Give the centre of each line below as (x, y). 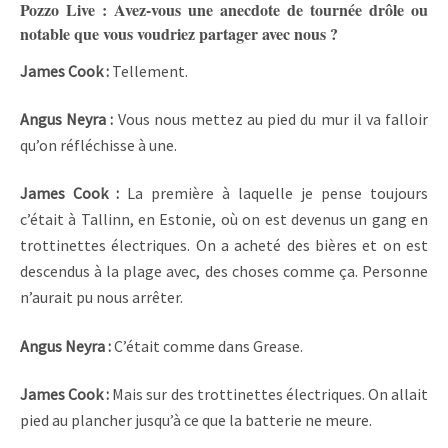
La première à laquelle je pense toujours (277, 193)
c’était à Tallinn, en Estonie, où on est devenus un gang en (224, 219)
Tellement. (150, 70)
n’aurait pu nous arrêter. (101, 297)
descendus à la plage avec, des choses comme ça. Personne (224, 271)
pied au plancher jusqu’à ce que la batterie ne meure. (197, 420)
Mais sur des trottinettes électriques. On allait (270, 394)
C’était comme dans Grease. (208, 345)
